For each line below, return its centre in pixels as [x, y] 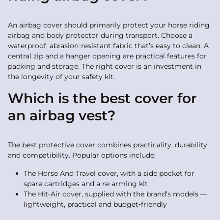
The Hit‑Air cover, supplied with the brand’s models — [115, 194]
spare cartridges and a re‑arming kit [86, 184]
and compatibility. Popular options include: [82, 155]
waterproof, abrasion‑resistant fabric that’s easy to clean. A [108, 46]
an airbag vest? [62, 115]
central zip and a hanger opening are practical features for [107, 56]
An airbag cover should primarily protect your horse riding [109, 25]
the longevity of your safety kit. [61, 77]
